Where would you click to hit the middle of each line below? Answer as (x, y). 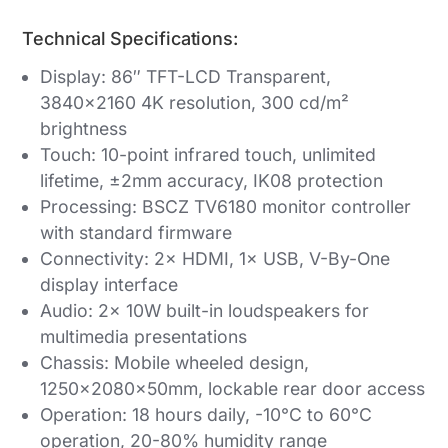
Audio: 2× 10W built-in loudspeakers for (204, 311)
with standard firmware (136, 233)
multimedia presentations (143, 337)
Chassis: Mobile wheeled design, (174, 363)
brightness (83, 129)
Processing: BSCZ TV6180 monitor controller (225, 207)
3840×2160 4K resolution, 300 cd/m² (194, 103)
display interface (109, 285)
